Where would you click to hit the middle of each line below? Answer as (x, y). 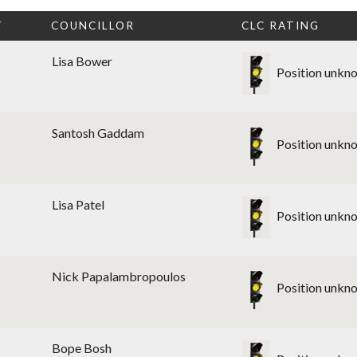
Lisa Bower (82, 61)
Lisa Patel (78, 205)
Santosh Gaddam (98, 133)
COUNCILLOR (93, 26)
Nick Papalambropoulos (119, 277)
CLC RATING (280, 26)
